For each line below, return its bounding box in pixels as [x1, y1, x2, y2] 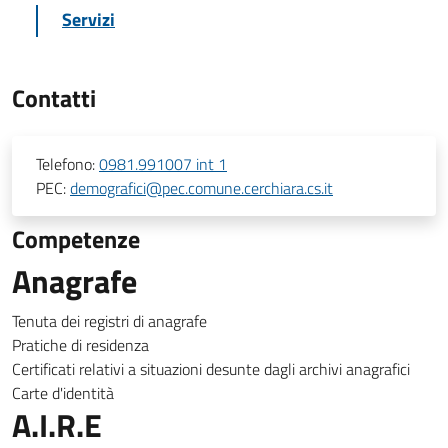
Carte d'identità [12, 381, 114, 405]
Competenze [12, 221, 140, 257]
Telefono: [36, 152, 99, 176]
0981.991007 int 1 [99, 152, 227, 176]
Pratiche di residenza [12, 333, 149, 357]
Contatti [12, 80, 96, 116]
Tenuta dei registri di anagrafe [12, 309, 207, 333]
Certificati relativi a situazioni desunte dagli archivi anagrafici [12, 357, 410, 381]
